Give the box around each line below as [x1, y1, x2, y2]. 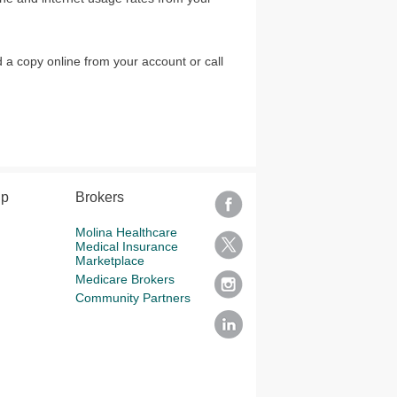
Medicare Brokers [74, 272, 175, 286]
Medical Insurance [74, 239, 178, 253]
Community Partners [74, 291, 191, 305]
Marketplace [74, 253, 144, 268]
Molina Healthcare [74, 225, 177, 239]
